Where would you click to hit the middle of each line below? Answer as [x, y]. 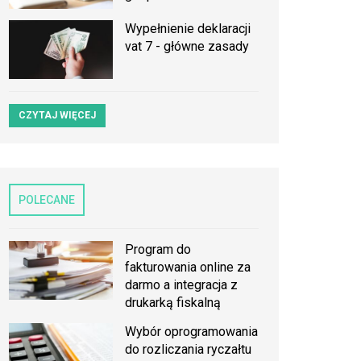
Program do [158, 250]
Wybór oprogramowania [192, 332]
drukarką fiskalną [173, 303]
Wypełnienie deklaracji [188, 29]
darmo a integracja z [182, 285]
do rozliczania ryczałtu [189, 350]
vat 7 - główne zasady [187, 47]
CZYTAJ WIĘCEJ [57, 116]
